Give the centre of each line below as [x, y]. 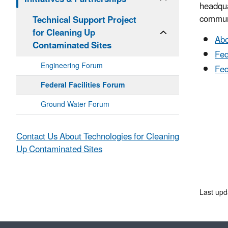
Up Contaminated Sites [59, 150]
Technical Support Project [84, 21]
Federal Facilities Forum [83, 85]
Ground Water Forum [75, 105]
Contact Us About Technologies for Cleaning [98, 137]
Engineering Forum [72, 66]
